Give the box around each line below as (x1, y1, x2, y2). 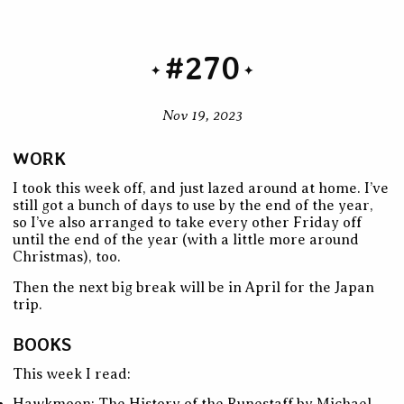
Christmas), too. (13, 249, 122, 266)
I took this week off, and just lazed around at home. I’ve (13, 180, 390, 197)
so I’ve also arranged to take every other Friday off (13, 215, 363, 232)
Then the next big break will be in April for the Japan (13, 279, 375, 296)
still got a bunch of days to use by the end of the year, (13, 197, 374, 215)
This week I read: (13, 366, 132, 383)
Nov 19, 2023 (161, 106, 243, 124)
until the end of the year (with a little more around (13, 232, 360, 249)
